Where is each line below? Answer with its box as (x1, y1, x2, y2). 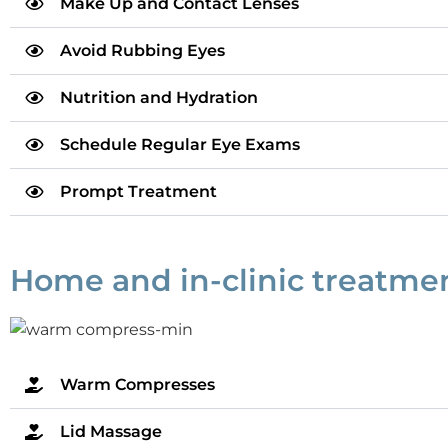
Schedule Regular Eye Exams (60, 135, 300, 154)
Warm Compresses (60, 375, 215, 395)
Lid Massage (60, 422, 162, 442)
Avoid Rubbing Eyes (60, 41, 225, 60)
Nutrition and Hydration (60, 88, 258, 107)
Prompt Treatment (60, 182, 217, 201)
